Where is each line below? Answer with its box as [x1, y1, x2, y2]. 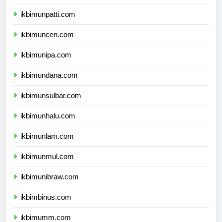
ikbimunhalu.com [20, 120, 75, 129]
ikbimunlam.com [20, 141, 74, 150]
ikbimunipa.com [20, 59, 71, 68]
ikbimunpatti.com [20, 19, 75, 28]
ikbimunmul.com [20, 161, 74, 170]
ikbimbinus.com [20, 202, 71, 211]
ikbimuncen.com [20, 39, 74, 48]
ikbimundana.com [20, 80, 78, 89]
